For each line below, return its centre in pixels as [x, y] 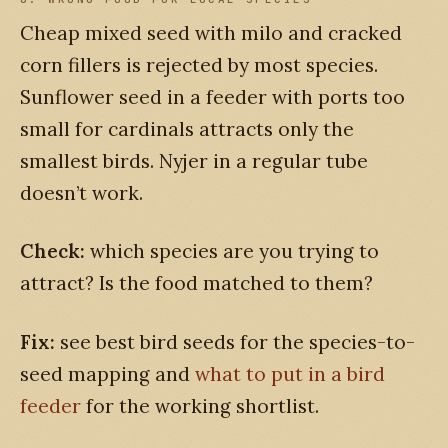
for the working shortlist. [200, 405]
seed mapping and [107, 373]
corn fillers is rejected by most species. [199, 64]
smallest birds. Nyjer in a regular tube [194, 160]
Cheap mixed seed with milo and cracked [211, 32]
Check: [52, 251]
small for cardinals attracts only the [187, 128]
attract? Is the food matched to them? [196, 283]
